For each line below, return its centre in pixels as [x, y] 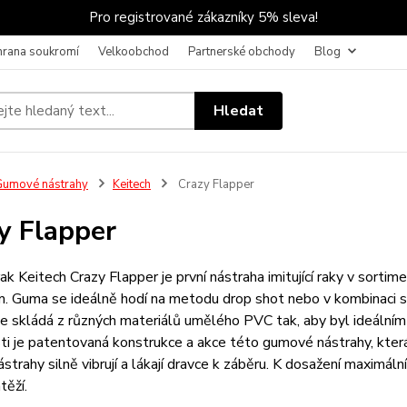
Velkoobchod [134, 52]
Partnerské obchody [242, 52]
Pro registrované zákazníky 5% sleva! [203, 17]
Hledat [239, 110]
